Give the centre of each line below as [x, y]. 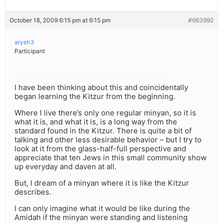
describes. [33, 192]
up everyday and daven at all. [65, 167]
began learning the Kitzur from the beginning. [95, 97]
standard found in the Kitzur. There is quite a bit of [103, 131]
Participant [30, 51]
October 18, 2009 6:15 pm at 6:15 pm [60, 20]
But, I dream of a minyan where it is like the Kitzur [102, 183]
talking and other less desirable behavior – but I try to [108, 140]
